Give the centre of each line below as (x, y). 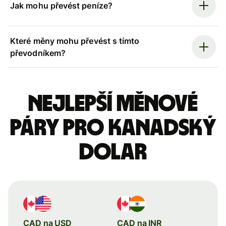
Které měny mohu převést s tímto (75, 41)
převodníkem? (38, 53)
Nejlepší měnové (113, 104)
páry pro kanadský (113, 128)
